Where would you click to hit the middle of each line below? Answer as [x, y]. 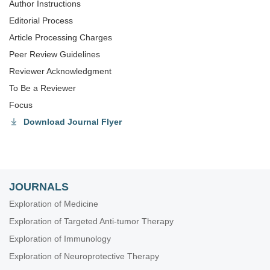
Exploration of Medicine [54, 204]
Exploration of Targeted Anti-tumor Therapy [91, 221]
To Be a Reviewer [42, 88]
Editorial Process [41, 20]
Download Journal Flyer [73, 122]
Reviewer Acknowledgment [60, 71]
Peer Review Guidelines [55, 54]
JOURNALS [39, 187]
